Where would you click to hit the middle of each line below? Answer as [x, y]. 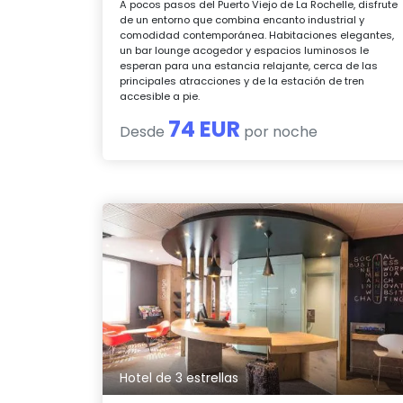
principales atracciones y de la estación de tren [242, 81]
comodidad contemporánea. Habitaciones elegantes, [257, 35]
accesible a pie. [160, 96]
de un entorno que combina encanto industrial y [242, 19]
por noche [279, 131]
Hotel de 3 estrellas [179, 378]
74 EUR [205, 129]
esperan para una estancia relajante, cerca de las [249, 65]
